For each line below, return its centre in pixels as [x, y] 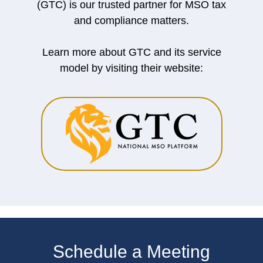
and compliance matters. [131, 20]
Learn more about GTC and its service [131, 52]
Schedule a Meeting [131, 251]
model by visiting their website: [131, 68]
